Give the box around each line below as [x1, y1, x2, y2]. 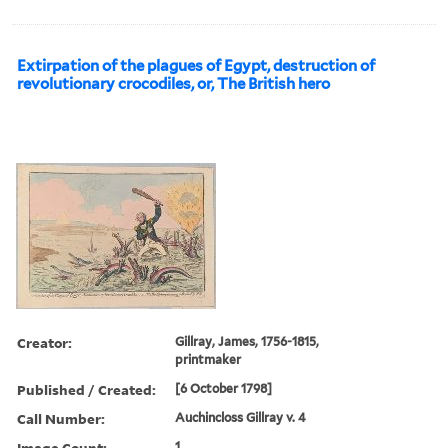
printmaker [175, 351, 242, 367]
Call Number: [17, 408, 105, 428]
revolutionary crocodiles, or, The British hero [17, 74, 330, 93]
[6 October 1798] [175, 380, 273, 396]
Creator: [17, 332, 72, 352]
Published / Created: [17, 379, 156, 399]
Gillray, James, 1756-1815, [175, 333, 320, 349]
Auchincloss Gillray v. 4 [175, 409, 307, 425]
